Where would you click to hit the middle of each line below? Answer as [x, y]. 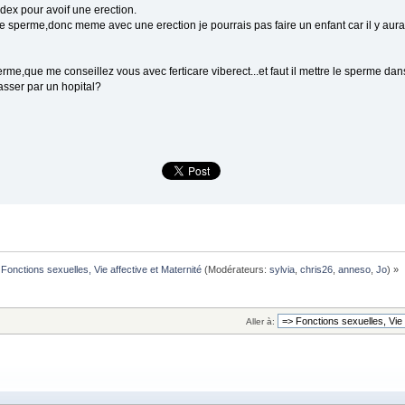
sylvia [282, 270]
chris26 [316, 270]
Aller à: [260, 322]
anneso [354, 270]
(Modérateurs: [235, 270]
